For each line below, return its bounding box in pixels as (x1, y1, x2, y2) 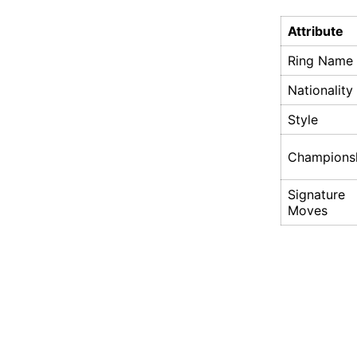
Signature (288, 186, 345, 203)
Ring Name (288, 53, 353, 69)
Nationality (288, 82, 353, 99)
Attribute (288, 23, 343, 40)
